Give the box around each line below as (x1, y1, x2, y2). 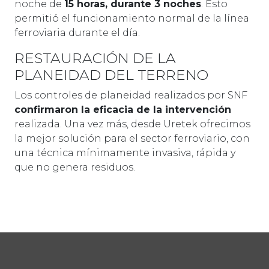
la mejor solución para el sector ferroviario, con (14, 133, 250, 144)
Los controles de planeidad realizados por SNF (14, 89, 247, 101)
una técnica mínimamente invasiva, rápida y (14, 147, 235, 159)
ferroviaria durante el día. (14, 27, 140, 38)
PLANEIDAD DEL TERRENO (14, 66, 208, 83)
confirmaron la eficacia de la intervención (14, 104, 231, 115)
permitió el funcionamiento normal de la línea (14, 13, 249, 24)
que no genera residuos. (14, 162, 135, 173)
